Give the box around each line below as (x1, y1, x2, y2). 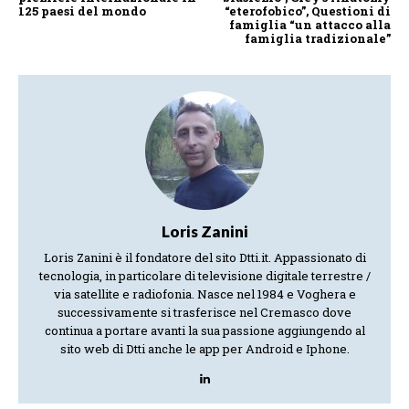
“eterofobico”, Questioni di (224, 2, 391, 19)
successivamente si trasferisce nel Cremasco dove (58, 303, 351, 320)
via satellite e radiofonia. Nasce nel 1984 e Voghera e (53, 285, 356, 302)
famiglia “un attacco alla (228, 16, 391, 33)
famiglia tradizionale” (244, 29, 391, 47)
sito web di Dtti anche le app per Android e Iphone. (59, 340, 350, 357)
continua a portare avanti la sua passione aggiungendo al (44, 321, 365, 339)
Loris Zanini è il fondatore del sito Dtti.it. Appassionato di (43, 248, 366, 266)
